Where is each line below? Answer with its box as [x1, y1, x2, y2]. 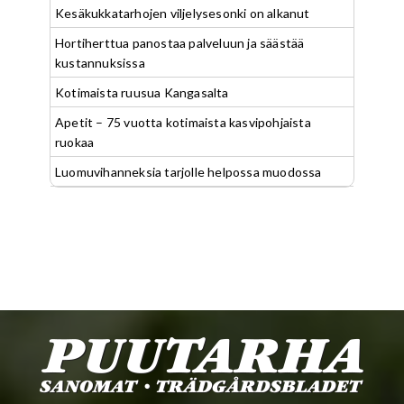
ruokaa [55, 134, 95, 150]
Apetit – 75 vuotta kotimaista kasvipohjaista [55, 115, 311, 130]
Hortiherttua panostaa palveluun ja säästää [55, 35, 305, 50]
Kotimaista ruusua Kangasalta [55, 85, 229, 100]
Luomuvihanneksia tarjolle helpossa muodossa [55, 164, 322, 179]
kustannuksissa [55, 55, 145, 70]
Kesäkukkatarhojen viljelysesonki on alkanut [55, 5, 310, 21]
